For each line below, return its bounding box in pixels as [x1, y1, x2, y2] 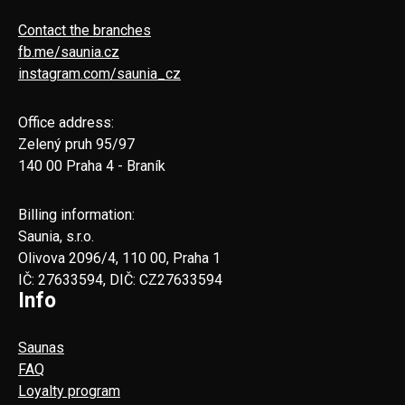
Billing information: [18, 205, 135, 223]
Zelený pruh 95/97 [18, 135, 135, 153]
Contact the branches [18, 21, 151, 39]
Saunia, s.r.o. [18, 227, 94, 245]
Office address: [18, 113, 114, 131]
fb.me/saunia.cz [18, 42, 119, 61]
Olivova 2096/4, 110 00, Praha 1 [18, 249, 221, 267]
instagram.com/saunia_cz [18, 64, 181, 82]
